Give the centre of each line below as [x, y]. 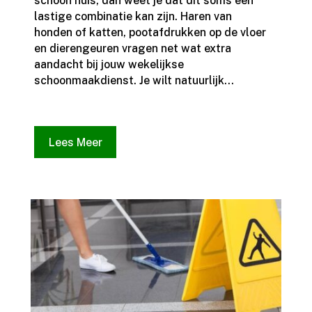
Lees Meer [75, 142]
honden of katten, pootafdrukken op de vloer [150, 33]
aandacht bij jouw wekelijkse [109, 65]
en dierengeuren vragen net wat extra [132, 49]
